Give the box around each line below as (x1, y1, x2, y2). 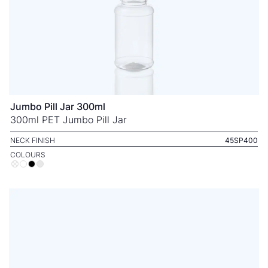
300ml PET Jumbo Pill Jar (10, 114, 127, 126)
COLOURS (10, 150, 45, 159)
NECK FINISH (10, 136, 55, 145)
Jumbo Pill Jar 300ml (10, 100, 105, 112)
